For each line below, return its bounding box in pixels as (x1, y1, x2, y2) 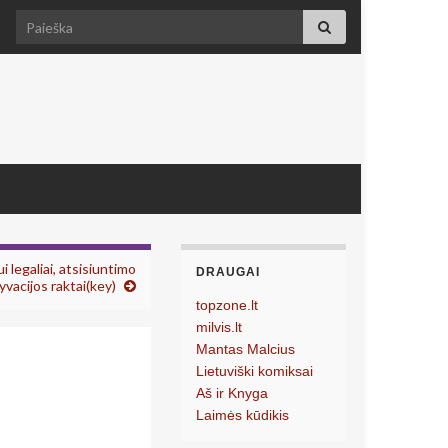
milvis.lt (196, 319, 242, 335)
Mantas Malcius (196, 341, 295, 357)
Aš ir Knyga (196, 385, 268, 401)
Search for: (15, 12, 90, 29)
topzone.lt (196, 297, 258, 313)
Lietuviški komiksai (196, 363, 313, 379)
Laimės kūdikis (196, 407, 289, 423)
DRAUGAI (196, 265, 260, 279)
